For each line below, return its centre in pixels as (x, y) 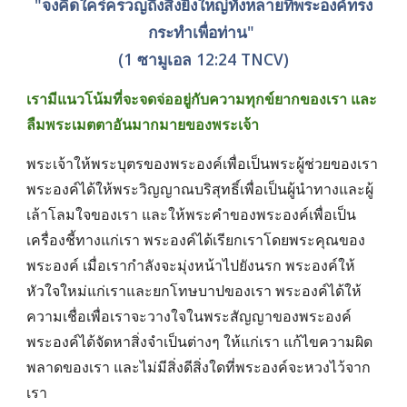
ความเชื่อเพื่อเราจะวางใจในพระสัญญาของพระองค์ (189, 316)
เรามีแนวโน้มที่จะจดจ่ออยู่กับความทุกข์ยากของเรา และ (202, 99)
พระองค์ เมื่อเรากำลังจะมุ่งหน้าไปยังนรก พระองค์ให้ (191, 265)
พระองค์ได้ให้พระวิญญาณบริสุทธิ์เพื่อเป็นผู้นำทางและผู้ (200, 189)
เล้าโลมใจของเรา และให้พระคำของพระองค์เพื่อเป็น (192, 214)
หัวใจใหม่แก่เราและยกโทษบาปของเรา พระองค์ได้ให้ (194, 291)
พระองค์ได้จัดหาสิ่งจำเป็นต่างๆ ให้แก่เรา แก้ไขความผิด (200, 342)
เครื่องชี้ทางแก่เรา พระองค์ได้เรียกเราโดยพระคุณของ (196, 240)
